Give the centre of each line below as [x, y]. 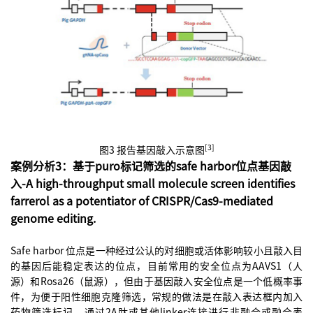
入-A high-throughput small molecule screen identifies [153, 183]
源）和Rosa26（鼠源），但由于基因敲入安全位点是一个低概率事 [156, 281]
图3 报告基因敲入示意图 [152, 150]
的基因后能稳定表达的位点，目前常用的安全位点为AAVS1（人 [156, 266]
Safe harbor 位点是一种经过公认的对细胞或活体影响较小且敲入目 [156, 250]
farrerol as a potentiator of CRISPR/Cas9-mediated [142, 201]
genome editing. [53, 218]
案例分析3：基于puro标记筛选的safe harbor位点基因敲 [151, 166]
